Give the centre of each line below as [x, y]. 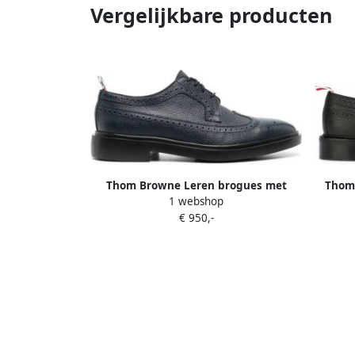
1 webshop [196, 201]
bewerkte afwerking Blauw [196, 202]
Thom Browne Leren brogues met [196, 185]
